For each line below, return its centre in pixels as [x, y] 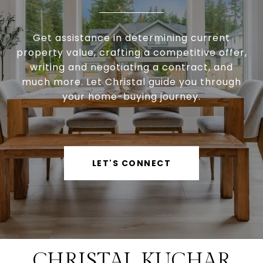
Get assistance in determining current [131, 38]
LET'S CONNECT [131, 163]
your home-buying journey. [131, 97]
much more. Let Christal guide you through [131, 82]
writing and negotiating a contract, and [131, 68]
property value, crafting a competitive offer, [131, 53]
